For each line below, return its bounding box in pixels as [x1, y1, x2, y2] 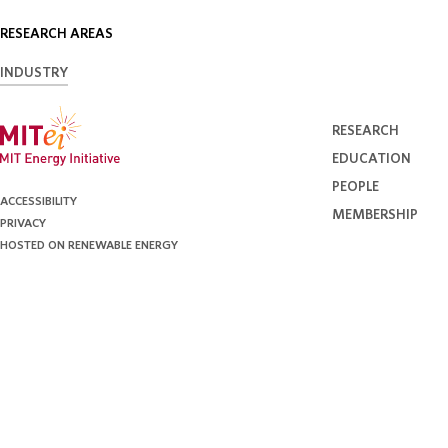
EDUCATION [332, 151, 412, 166]
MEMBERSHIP [332, 207, 419, 222]
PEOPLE [332, 179, 380, 194]
